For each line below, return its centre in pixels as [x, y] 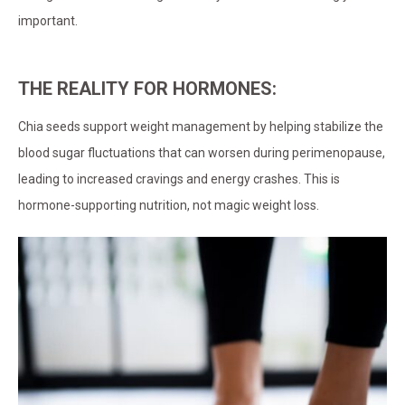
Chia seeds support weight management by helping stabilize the [201, 127]
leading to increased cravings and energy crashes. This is [179, 179]
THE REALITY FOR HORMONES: [147, 89]
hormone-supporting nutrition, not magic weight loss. [169, 206]
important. [48, 21]
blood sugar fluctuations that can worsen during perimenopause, [202, 153]
